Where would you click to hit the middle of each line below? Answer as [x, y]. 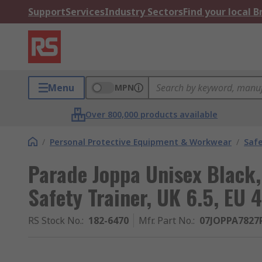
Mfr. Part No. [166, 220]
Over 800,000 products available [152, 114]
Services [85, 12]
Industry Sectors [144, 12]
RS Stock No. [55, 220]
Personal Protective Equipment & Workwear [141, 142]
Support [47, 12]
